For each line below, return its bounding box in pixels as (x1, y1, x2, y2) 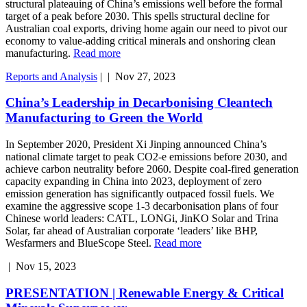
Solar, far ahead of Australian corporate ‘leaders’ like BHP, (5, 225, 258, 237)
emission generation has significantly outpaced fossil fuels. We (5, 188, 274, 200)
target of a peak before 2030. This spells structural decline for (5, 10, 269, 22)
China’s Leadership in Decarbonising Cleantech (5, 95, 273, 110)
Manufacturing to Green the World (5, 110, 203, 125)
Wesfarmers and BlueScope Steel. (5, 237, 154, 249)
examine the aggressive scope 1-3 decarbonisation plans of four (5, 200, 278, 212)
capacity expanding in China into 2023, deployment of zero (5, 175, 262, 188)
